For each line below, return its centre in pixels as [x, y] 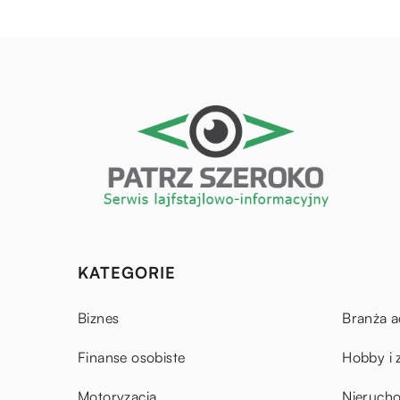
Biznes [99, 318]
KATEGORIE [127, 273]
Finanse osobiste [132, 358]
